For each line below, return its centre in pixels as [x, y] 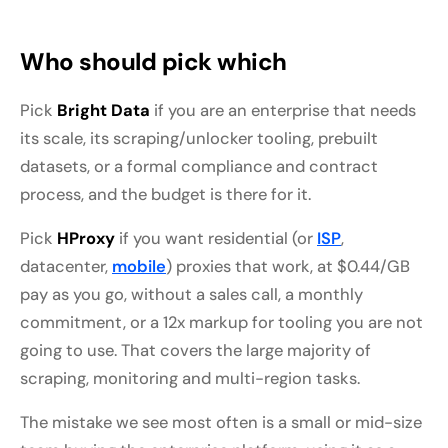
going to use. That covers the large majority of [195, 351]
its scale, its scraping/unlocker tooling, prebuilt [199, 139]
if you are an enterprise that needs [283, 111]
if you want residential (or [216, 239]
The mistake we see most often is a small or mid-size [221, 423]
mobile [139, 267]
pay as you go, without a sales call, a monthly [191, 295]
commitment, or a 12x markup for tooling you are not [221, 323]
